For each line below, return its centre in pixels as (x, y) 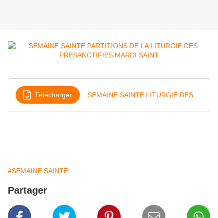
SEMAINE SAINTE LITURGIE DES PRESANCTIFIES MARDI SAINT (199, 95)
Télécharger (53, 95)
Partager (27, 191)
